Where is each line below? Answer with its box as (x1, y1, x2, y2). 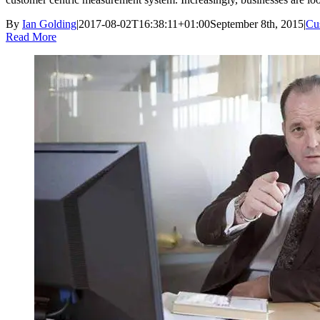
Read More (6, 30, 56, 43)
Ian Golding (22, 17, 76, 30)
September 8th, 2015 (210, 17, 304, 30)
